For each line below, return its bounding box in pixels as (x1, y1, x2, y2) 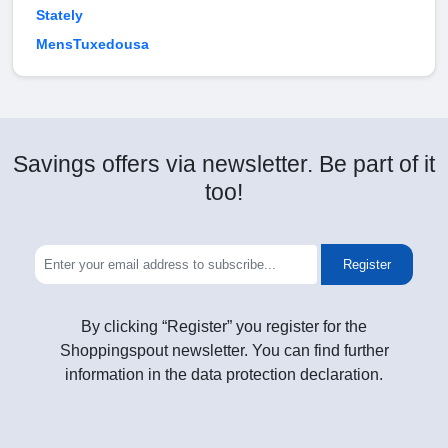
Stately (36, 7, 83, 24)
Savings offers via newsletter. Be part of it (13, 151, 435, 178)
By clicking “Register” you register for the (81, 318, 367, 336)
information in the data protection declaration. (65, 366, 383, 384)
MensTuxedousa (36, 36, 149, 53)
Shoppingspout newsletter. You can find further (59, 342, 389, 360)
